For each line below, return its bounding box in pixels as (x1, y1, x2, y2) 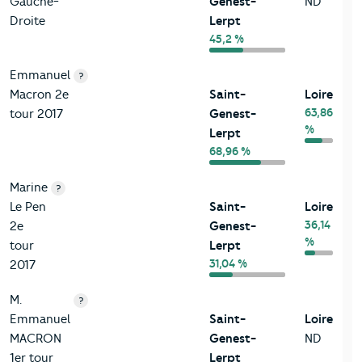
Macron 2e (10, 87, 69, 103)
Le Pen (10, 200, 46, 215)
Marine (10, 180, 48, 196)
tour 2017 (10, 107, 63, 122)
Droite (10, 14, 45, 29)
